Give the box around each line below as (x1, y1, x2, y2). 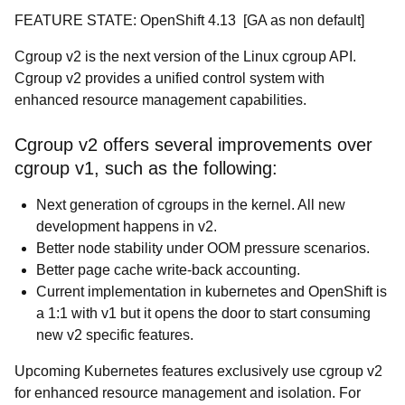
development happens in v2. (36, 219, 221, 234)
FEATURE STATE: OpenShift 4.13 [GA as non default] (14, 13, 364, 28)
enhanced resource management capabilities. (14, 92, 306, 108)
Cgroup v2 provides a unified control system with (14, 71, 325, 86)
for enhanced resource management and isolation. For (14, 385, 361, 400)
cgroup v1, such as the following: (14, 158, 278, 178)
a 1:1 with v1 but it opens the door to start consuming (36, 306, 371, 321)
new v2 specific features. (36, 327, 193, 343)
